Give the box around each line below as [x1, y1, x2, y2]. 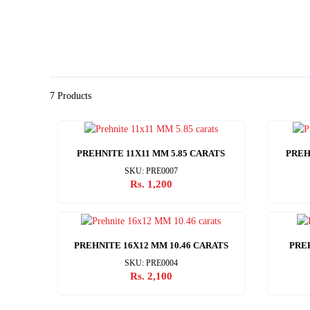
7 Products [50, 91, 91, 101]
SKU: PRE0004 [124, 257, 178, 268]
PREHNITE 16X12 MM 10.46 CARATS [73, 239, 228, 250]
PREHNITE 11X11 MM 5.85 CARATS [77, 148, 226, 159]
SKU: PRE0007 [124, 166, 178, 176]
